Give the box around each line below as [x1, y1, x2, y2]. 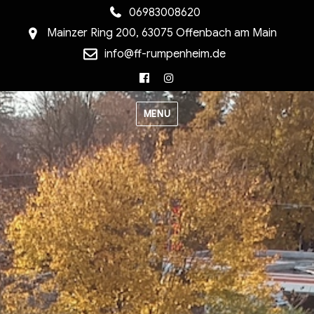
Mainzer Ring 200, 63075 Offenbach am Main [46, 26, 277, 41]
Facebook [155, 69, 207, 83]
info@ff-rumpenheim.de [104, 46, 226, 61]
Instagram [179, 69, 231, 83]
